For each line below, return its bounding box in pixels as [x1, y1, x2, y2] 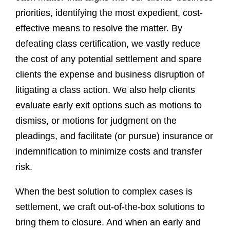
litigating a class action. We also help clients [15, 85, 195, 95]
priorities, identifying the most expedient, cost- [15, 8, 203, 18]
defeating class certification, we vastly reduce [15, 39, 200, 49]
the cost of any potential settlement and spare [15, 54, 202, 64]
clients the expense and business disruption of [15, 69, 204, 80]
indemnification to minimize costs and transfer [15, 146, 202, 157]
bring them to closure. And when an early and [15, 217, 201, 227]
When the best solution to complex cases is [15, 186, 193, 197]
